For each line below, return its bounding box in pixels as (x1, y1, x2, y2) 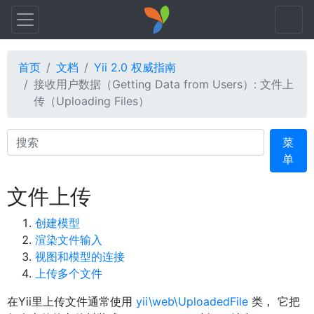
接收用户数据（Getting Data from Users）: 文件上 (34, 77, 294, 91)
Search (6, 130, 43, 144)
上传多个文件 (35, 266, 102, 280)
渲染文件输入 (35, 233, 102, 247)
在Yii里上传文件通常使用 (7, 294, 136, 308)
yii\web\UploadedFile (136, 294, 248, 308)
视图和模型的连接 (35, 250, 125, 264)
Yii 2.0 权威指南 (94, 60, 176, 74)
